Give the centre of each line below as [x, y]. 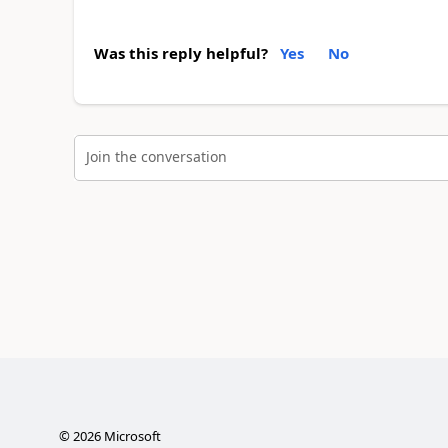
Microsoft [130, 435]
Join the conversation [156, 157]
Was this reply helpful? [180, 52]
